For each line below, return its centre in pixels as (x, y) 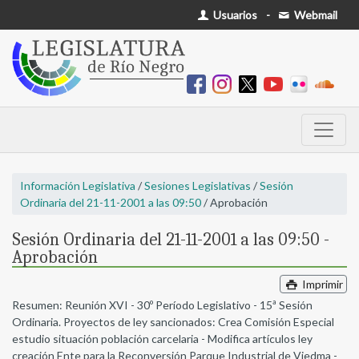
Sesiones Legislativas (198, 186)
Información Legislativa (78, 186)
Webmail (315, 15)
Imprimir (321, 284)
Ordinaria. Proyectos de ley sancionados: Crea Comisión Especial (173, 322)
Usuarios (234, 15)
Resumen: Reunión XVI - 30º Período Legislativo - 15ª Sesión (162, 305)
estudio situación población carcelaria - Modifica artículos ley (162, 339)
